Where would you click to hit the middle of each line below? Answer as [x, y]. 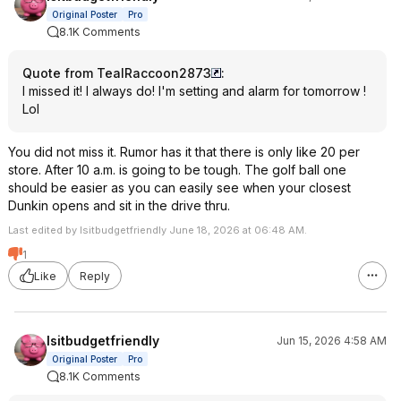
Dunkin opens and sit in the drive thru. [119, 205]
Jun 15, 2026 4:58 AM [332, 341]
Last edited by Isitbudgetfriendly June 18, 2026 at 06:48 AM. [158, 230]
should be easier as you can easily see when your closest [179, 188]
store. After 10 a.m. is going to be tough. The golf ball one [177, 170]
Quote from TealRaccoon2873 [117, 73]
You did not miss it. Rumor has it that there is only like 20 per [184, 152]
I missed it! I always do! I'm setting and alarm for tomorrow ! [194, 91]
